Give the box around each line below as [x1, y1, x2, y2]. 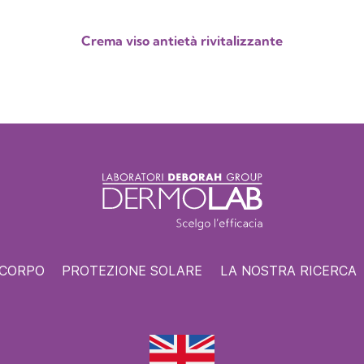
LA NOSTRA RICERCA [219, 262, 357, 279]
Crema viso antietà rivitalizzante [80, 32, 283, 49]
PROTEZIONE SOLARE [62, 262, 203, 279]
